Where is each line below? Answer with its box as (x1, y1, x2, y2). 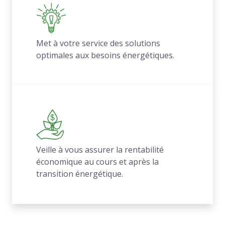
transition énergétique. (36, 168, 123, 179)
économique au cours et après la (36, 156, 159, 167)
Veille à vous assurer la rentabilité (36, 144, 164, 155)
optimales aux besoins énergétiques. (36, 50, 174, 61)
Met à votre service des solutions (36, 38, 160, 49)
